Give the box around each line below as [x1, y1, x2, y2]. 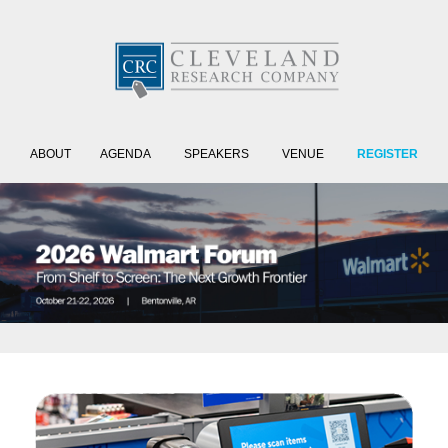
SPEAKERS [184, 147, 249, 161]
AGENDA [100, 147, 151, 161]
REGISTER [357, 147, 418, 161]
